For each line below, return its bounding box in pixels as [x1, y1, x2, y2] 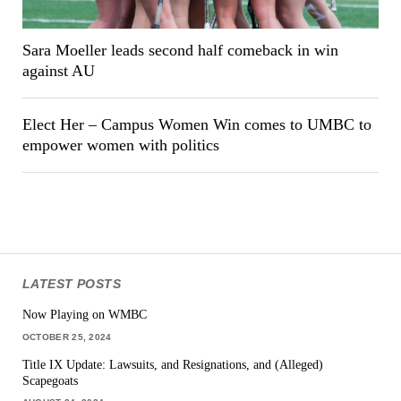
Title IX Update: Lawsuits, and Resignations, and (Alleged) [21, 356, 323, 371]
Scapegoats [21, 372, 78, 388]
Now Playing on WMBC [21, 307, 147, 322]
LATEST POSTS [21, 276, 122, 291]
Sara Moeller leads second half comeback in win [21, 41, 338, 60]
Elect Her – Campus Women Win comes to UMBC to [21, 115, 371, 134]
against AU [21, 62, 95, 81]
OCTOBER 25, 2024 [21, 331, 112, 342]
